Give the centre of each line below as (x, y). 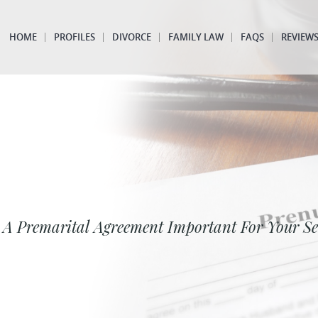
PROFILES (74, 37)
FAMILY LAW (196, 37)
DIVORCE (131, 37)
